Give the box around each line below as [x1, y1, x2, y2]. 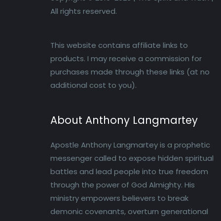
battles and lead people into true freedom [50, 166, 208, 177]
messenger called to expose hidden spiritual [50, 153, 214, 164]
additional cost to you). [50, 80, 137, 91]
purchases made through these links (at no [50, 67, 210, 77]
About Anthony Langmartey [50, 113, 198, 128]
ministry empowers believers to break [50, 193, 188, 204]
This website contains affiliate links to [50, 40, 188, 51]
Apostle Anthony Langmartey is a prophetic [50, 140, 210, 150]
